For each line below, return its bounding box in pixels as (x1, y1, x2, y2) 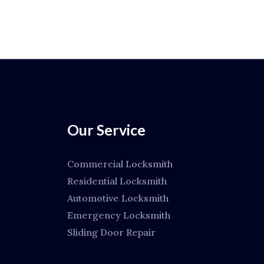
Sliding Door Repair (67, 226, 156, 238)
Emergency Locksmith (67, 209, 170, 221)
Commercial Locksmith (67, 157, 173, 170)
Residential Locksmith (67, 174, 167, 187)
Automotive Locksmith (67, 192, 169, 204)
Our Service (67, 120, 146, 138)
